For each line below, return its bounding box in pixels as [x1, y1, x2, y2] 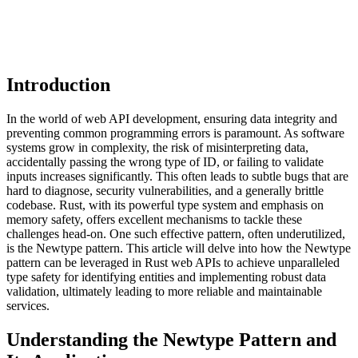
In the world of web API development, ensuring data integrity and [6, 112, 337, 126]
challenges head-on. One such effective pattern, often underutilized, [6, 227, 345, 241]
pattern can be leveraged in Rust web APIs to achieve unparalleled [6, 256, 340, 270]
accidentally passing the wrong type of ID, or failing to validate [6, 155, 324, 169]
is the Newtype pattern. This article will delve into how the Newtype [6, 241, 351, 256]
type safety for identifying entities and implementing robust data [6, 270, 326, 284]
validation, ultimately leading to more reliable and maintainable [6, 284, 322, 299]
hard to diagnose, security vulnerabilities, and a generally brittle [6, 184, 324, 198]
